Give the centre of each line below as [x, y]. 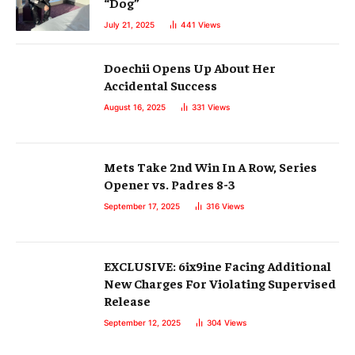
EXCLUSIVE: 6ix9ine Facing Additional [218, 266]
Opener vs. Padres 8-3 [170, 184]
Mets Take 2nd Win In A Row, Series [210, 167]
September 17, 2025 [142, 206]
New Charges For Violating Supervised [220, 283]
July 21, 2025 [129, 25]
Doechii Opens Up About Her [190, 68]
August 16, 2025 [135, 107]
